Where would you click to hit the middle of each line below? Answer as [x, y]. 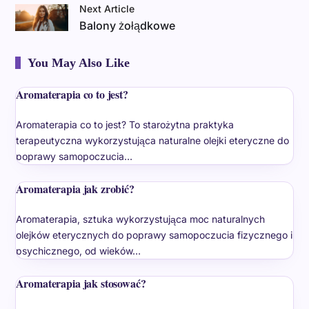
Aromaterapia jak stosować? [81, 283]
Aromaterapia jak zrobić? [75, 188]
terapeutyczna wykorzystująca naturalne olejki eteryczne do [152, 140]
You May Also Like [78, 62]
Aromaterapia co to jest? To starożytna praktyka [124, 124]
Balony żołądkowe [128, 25]
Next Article [107, 8]
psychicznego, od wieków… [78, 250]
